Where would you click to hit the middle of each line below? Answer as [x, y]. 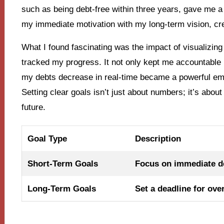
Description [158, 138]
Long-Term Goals [61, 188]
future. [33, 107]
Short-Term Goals [62, 163]
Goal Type [47, 138]
